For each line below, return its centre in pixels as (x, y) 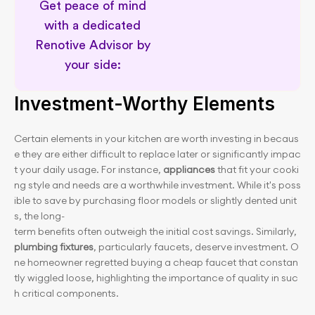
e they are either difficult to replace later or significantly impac (157, 154)
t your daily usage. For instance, (89, 169)
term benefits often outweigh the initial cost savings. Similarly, (156, 231)
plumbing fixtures (54, 247)
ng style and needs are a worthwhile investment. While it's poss (157, 185)
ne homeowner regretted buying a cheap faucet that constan (156, 262)
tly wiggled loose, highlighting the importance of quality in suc (156, 278)
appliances (189, 169)
